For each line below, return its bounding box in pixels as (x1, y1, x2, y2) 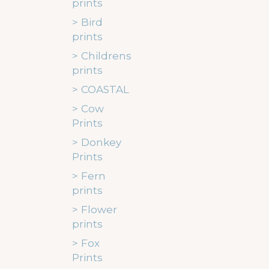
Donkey (80, 136, 121, 148)
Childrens (80, 50, 131, 62)
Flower (80, 204, 117, 216)
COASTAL (80, 83, 129, 95)
